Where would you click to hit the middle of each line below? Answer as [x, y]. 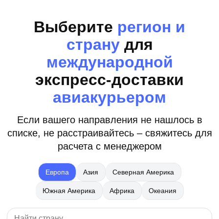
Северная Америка [143, 172]
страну [93, 44]
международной [109, 62]
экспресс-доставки [109, 79]
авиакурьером [109, 97]
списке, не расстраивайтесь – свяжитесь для [109, 133]
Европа [57, 172]
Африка [122, 190]
